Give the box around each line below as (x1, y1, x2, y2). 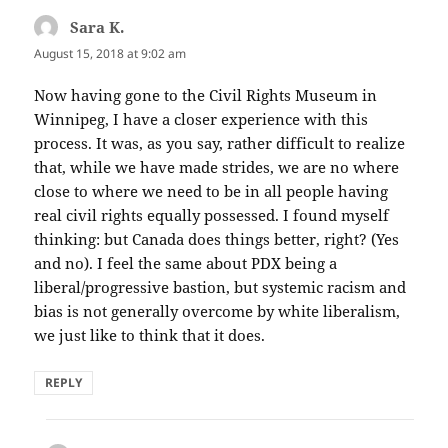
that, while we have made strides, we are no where (34, 156, 400, 177)
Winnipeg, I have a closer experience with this (34, 108, 369, 129)
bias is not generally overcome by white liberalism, (34, 300, 401, 321)
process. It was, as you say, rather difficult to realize (34, 132, 406, 153)
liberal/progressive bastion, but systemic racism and (34, 276, 407, 297)
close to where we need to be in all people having (34, 180, 389, 201)
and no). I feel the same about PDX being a (34, 252, 338, 273)
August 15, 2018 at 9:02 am (34, 45, 187, 63)
